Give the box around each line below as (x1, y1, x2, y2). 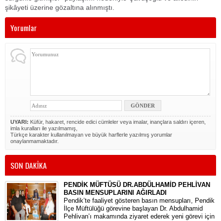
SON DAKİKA (10, 159, 47, 171)
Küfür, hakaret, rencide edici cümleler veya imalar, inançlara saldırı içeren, (29, 119, 206, 125)
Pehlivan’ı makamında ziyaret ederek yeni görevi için (64, 213, 215, 220)
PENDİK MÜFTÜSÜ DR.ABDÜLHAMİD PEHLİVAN (64, 181, 210, 188)
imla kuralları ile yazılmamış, (10, 125, 77, 131)
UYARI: (10, 119, 29, 125)
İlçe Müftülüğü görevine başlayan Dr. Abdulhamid (64, 205, 203, 212)
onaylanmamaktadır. (10, 138, 59, 144)
